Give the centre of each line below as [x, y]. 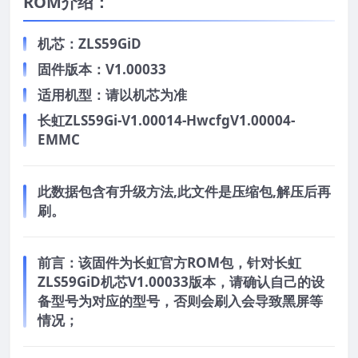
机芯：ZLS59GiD [89, 44]
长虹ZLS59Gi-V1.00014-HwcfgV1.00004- [166, 121]
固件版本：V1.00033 [102, 70]
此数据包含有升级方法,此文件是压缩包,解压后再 [184, 192]
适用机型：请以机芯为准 [112, 95]
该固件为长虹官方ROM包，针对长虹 [190, 263]
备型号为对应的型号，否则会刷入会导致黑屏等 [180, 301]
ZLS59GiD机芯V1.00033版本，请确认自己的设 [181, 282]
